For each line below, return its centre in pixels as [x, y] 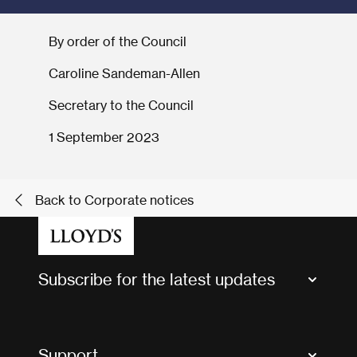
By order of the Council [117, 42]
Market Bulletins [82, 313]
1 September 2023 [104, 137]
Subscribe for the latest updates [157, 279]
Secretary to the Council [121, 106]
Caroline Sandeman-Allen [124, 74]
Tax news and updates [98, 344]
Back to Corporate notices [114, 200]
